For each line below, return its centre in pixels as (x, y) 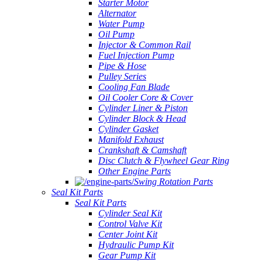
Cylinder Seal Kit (130, 213)
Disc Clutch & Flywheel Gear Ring (164, 161)
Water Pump (121, 24)
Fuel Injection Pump (136, 55)
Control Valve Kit (130, 224)
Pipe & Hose (122, 66)
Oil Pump (116, 34)
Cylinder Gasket (128, 129)
